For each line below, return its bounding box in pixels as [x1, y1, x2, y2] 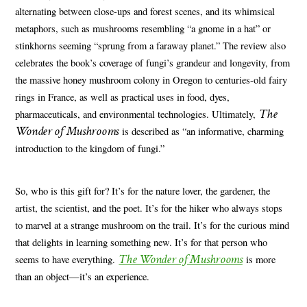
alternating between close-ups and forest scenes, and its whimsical [15, 5, 275, 19]
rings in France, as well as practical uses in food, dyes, [15, 90, 230, 104]
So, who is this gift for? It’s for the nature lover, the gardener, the [15, 184, 271, 197]
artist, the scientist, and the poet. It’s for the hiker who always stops [15, 201, 283, 214]
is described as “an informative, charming [119, 125, 284, 138]
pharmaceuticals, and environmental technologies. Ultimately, [15, 108, 260, 121]
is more [242, 252, 275, 266]
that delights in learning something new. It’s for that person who [15, 235, 268, 249]
